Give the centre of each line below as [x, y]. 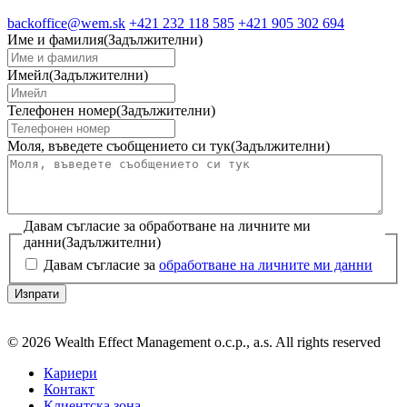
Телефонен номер [62, 110]
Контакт [69, 390]
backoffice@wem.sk [66, 23]
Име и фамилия [55, 39]
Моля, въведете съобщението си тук [119, 145]
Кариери [70, 373]
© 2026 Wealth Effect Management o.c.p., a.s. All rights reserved [194, 342]
